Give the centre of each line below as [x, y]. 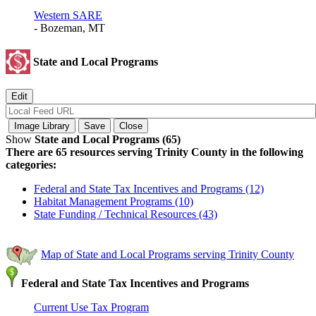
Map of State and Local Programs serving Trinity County [168, 254]
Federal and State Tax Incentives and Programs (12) [149, 189]
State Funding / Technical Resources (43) [126, 214]
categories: [31, 165]
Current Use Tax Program [91, 308]
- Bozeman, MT [69, 28]
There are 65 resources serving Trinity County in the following [154, 152]
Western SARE [68, 15]
